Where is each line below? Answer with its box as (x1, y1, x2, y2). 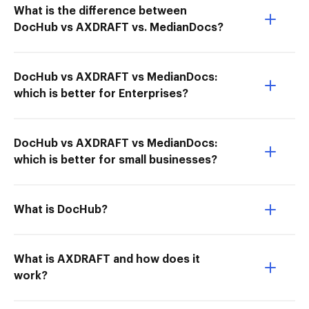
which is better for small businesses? (14, 154, 217, 166)
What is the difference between (14, 6, 187, 17)
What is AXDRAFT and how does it (14, 254, 200, 265)
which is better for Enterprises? (14, 88, 188, 99)
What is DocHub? (14, 204, 108, 215)
